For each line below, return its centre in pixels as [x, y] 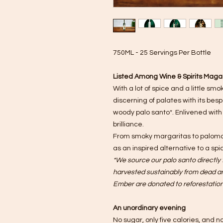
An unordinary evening [149, 208]
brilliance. [128, 124]
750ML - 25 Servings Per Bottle [162, 53]
